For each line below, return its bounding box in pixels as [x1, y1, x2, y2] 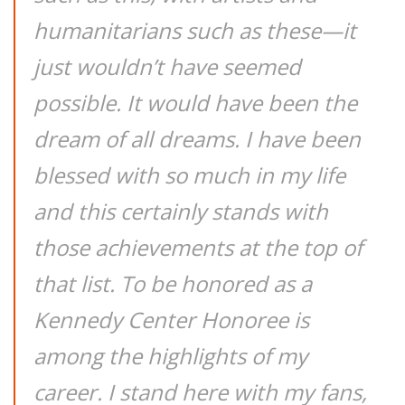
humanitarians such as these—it [33, 15, 356, 45]
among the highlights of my [33, 341, 307, 371]
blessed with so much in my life [33, 160, 345, 190]
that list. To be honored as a [33, 268, 312, 298]
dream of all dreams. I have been [33, 124, 361, 154]
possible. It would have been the [33, 88, 357, 118]
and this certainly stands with [33, 196, 328, 226]
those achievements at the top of [33, 232, 363, 262]
